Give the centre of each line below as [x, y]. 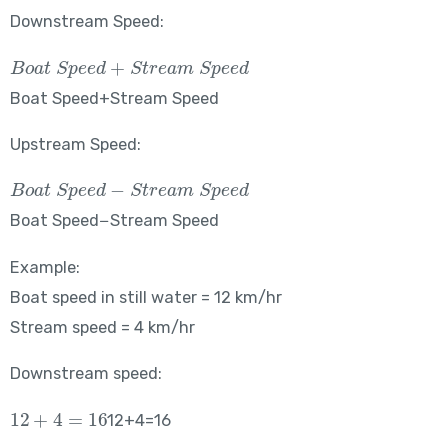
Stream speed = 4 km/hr [102, 327]
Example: [44, 267]
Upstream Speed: [75, 145]
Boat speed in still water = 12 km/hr [145, 297]
